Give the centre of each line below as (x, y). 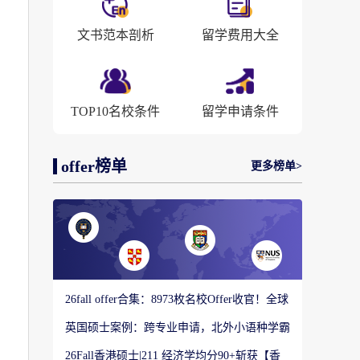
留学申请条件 (240, 111)
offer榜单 (94, 166)
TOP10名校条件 (115, 111)
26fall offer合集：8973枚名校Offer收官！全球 (177, 299)
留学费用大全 (240, 35)
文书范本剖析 (115, 35)
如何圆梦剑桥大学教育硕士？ (138, 344)
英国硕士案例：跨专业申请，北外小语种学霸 (178, 327)
